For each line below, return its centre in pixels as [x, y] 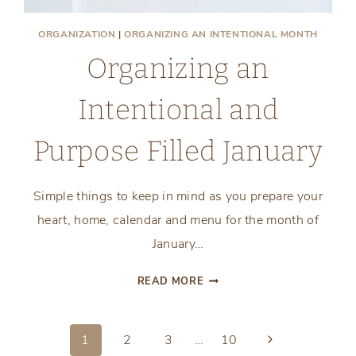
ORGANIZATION [77, 35]
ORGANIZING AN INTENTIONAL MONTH [221, 35]
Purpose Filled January [178, 151]
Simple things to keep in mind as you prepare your [178, 197]
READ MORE [170, 282]
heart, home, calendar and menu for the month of [178, 221]
